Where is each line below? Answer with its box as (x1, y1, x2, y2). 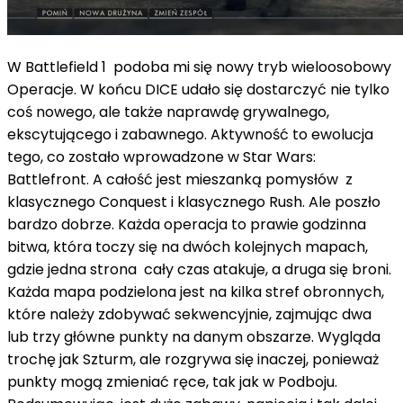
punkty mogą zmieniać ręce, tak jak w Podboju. (7, 371, 337, 392)
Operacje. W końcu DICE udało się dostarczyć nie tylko (7, 78, 390, 100)
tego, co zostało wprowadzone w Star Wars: (7, 146, 316, 167)
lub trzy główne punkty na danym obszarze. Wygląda (7, 326, 381, 347)
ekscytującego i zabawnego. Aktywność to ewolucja (7, 123, 373, 145)
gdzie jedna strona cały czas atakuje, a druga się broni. (7, 258, 391, 280)
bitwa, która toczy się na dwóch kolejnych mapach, (7, 236, 368, 257)
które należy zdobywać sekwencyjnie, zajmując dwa (7, 303, 372, 325)
